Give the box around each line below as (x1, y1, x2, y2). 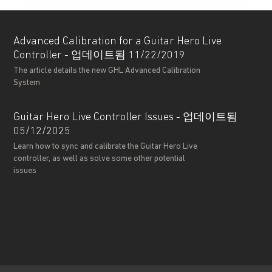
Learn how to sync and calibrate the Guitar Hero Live (13, 142, 198, 151)
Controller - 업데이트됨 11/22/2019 (13, 50, 186, 61)
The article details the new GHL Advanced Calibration (13, 66, 201, 75)
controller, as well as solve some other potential (13, 154, 186, 163)
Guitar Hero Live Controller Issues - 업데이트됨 (13, 112, 238, 123)
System (13, 78, 41, 87)
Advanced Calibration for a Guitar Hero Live (13, 36, 222, 47)
